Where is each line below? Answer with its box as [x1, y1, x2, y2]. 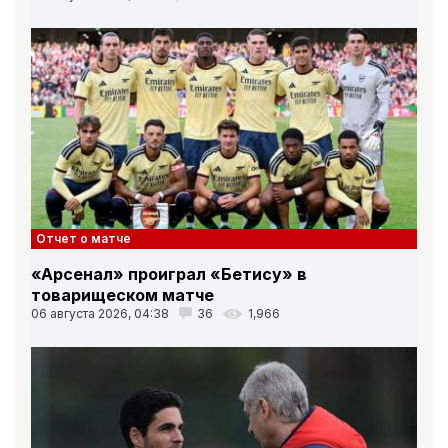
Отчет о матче [36, 230, 131, 246]
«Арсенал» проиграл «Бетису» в [31, 263, 307, 284]
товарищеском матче [31, 284, 214, 305]
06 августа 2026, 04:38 [31, 305, 169, 321]
